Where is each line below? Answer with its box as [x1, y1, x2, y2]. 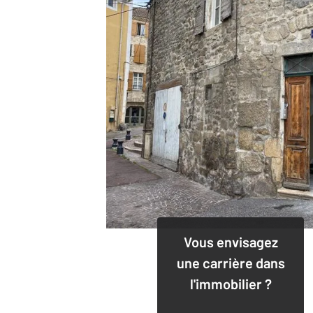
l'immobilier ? [189, 275, 272, 292]
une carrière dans [176, 254, 285, 271]
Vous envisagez [183, 233, 278, 250]
